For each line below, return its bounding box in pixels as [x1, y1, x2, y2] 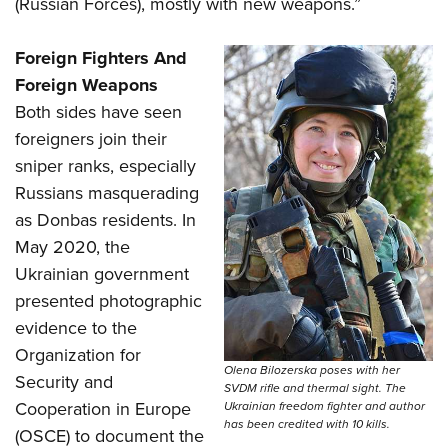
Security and [15, 368, 113, 395]
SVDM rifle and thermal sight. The [224, 378, 406, 397]
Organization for [15, 341, 141, 368]
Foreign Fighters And [15, 44, 187, 71]
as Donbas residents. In [15, 206, 196, 233]
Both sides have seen [15, 98, 182, 125]
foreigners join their [15, 125, 167, 152]
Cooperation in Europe [15, 395, 191, 422]
